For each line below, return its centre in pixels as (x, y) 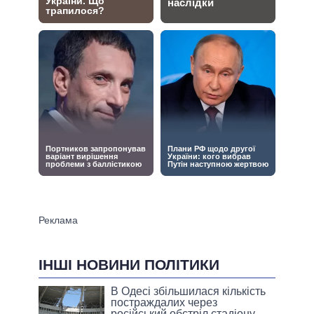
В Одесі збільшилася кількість (189, 292)
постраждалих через (164, 303)
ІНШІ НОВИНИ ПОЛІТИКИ (129, 264)
